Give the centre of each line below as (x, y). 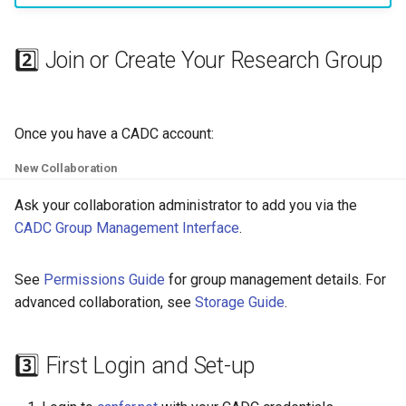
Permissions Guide (104, 279)
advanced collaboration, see (105, 302)
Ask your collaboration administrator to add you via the (186, 205)
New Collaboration (66, 168)
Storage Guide (240, 302)
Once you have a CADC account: (114, 133)
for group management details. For (275, 279)
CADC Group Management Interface (127, 227)
